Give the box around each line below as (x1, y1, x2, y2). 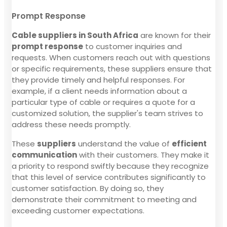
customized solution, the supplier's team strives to (12, 107, 203, 119)
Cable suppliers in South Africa (12, 29, 138, 41)
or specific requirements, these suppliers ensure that (12, 63, 212, 74)
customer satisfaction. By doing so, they (12, 182, 164, 194)
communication (12, 149, 77, 160)
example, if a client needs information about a (12, 85, 187, 96)
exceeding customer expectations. (12, 205, 144, 216)
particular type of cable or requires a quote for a (12, 96, 195, 107)
